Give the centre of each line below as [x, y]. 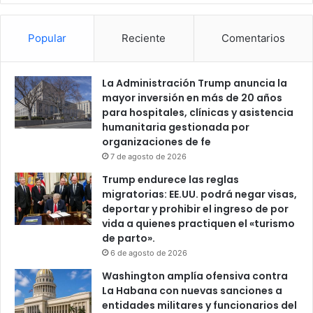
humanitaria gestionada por [176, 128]
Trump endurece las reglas [170, 180]
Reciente [144, 38]
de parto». [129, 239]
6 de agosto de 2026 [149, 253]
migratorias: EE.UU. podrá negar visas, [199, 195]
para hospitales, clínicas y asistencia [198, 113]
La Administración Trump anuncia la [195, 83]
